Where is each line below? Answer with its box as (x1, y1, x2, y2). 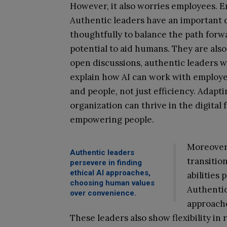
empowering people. (70, 113, 154, 125)
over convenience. (70, 188, 136, 198)
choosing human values (70, 178, 155, 187)
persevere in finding (70, 158, 142, 167)
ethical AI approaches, (70, 168, 150, 177)
